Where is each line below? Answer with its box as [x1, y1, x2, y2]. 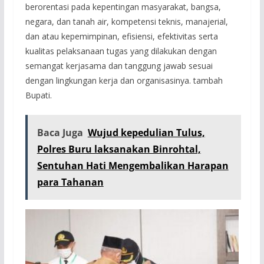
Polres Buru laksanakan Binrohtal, [37, 143, 201, 156]
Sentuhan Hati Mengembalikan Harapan [37, 159, 229, 173]
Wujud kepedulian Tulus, [87, 126, 205, 140]
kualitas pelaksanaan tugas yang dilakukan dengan [25, 45, 217, 57]
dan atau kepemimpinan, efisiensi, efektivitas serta [25, 31, 218, 42]
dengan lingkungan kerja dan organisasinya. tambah [25, 75, 223, 87]
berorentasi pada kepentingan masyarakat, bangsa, [25, 1, 221, 13]
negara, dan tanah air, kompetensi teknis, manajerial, [25, 16, 228, 28]
